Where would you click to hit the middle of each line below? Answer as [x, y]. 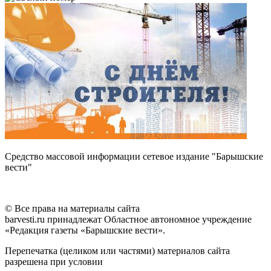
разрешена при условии [54, 262]
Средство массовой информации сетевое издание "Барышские [134, 157]
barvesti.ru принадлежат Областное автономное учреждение [128, 220]
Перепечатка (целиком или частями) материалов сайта [117, 251]
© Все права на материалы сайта [72, 209]
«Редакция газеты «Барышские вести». [85, 230]
